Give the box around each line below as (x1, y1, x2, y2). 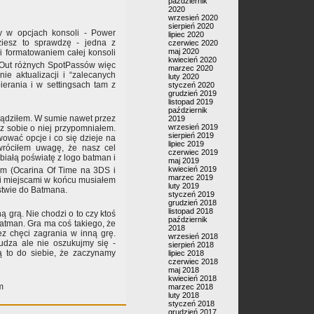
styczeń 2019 (168, 190, 214, 198)
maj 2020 (168, 47, 199, 55)
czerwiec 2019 (168, 148, 218, 156)
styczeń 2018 (168, 299, 214, 308)
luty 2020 (168, 72, 199, 81)
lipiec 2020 (168, 30, 204, 39)
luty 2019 (168, 182, 199, 190)
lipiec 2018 (168, 249, 204, 257)
